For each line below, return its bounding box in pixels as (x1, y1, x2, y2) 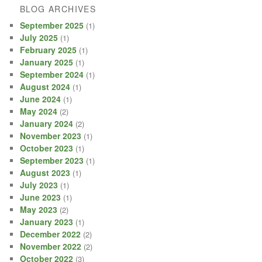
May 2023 (20, 204, 58, 216)
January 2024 (20, 118, 74, 130)
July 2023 (20, 179, 58, 191)
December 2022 (20, 228, 81, 240)
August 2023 (20, 167, 71, 179)
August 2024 (20, 81, 71, 93)
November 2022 (20, 240, 82, 253)
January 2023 (20, 216, 74, 228)
